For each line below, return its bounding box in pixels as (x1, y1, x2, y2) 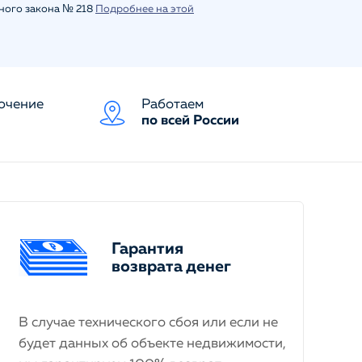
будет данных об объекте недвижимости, (19, 337, 286, 351)
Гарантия (112, 240, 183, 257)
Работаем (141, 98, 204, 112)
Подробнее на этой (95, 4, 194, 15)
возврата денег (112, 258, 231, 275)
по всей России (141, 114, 239, 128)
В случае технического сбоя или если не (19, 316, 278, 330)
